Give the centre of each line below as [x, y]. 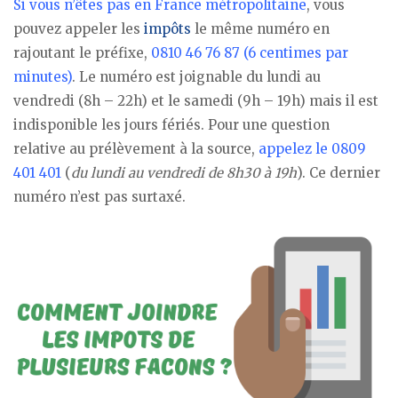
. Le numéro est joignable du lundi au [196, 76]
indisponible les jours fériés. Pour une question [171, 124]
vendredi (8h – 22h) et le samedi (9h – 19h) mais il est [196, 100]
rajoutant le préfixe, [82, 52]
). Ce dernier [338, 172]
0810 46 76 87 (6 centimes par [250, 52]
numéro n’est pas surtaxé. [99, 196]
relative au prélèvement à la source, [136, 148]
